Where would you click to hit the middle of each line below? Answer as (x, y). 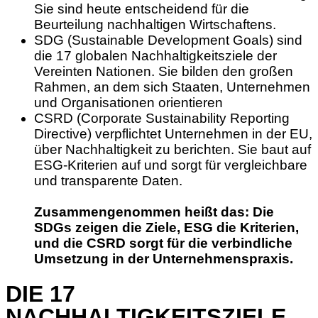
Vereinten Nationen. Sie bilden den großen (164, 72)
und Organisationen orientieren (128, 103)
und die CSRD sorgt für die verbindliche (163, 243)
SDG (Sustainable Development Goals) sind (168, 40)
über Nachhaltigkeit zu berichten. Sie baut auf (172, 150)
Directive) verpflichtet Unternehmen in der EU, (173, 134)
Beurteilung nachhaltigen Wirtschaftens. (155, 25)
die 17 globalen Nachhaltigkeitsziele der (155, 56)
